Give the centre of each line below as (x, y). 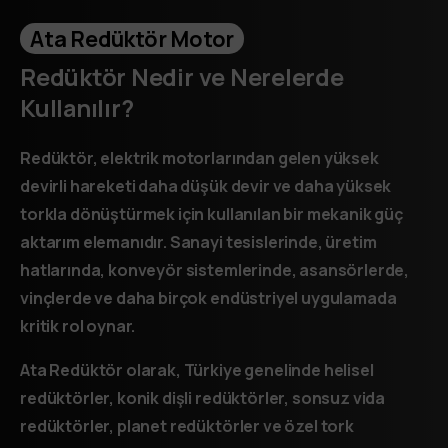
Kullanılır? (77, 107)
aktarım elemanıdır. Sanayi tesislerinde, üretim (198, 241)
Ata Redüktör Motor (132, 39)
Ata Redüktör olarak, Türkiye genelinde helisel (197, 369)
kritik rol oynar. (78, 325)
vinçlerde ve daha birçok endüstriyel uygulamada (208, 297)
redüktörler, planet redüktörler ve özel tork (187, 425)
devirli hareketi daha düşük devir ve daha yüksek (206, 185)
